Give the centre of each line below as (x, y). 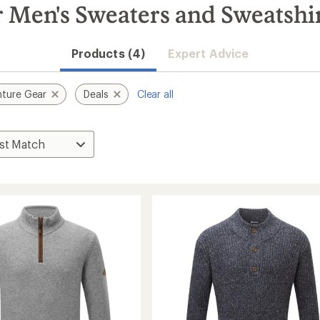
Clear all (155, 94)
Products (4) (108, 53)
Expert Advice (208, 53)
